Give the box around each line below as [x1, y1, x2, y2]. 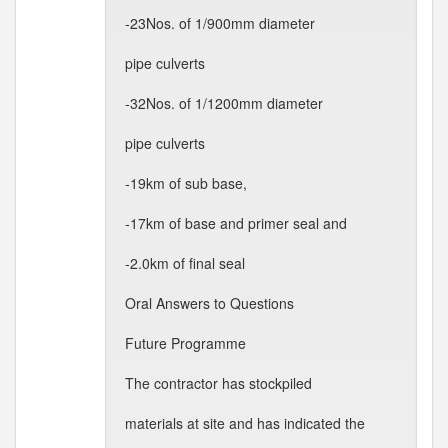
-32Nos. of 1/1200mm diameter [125, 93, 323, 113]
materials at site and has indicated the [125, 413, 365, 433]
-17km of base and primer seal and [125, 213, 347, 233]
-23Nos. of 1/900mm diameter [125, 13, 315, 33]
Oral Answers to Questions [125, 293, 294, 313]
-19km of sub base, [125, 173, 247, 193]
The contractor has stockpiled [125, 373, 312, 393]
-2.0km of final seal [125, 253, 245, 273]
